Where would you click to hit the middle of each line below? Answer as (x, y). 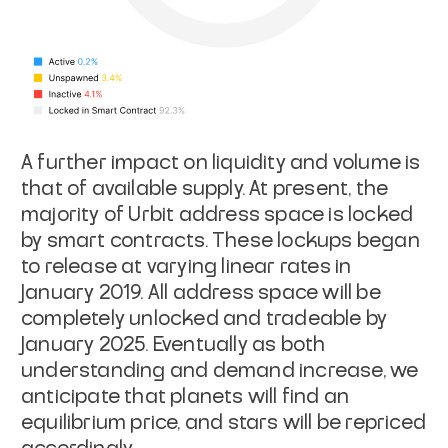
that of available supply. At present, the (205, 189)
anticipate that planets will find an (185, 397)
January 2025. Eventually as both (173, 345)
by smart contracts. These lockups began (220, 241)
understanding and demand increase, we (220, 371)
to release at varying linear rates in (186, 267)
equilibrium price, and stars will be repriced (224, 423)
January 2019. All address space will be (201, 293)
